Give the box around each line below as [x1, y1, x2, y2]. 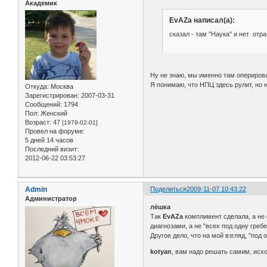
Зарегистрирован [25, 92, 77, 100]
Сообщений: [25, 101, 62, 108]
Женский [39, 110, 67, 117]
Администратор [25, 195, 77, 203]
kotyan [150, 247, 172, 255]
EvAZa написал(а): [169, 15, 235, 24]
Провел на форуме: [25, 128, 85, 135]
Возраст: [25, 119, 51, 126]
